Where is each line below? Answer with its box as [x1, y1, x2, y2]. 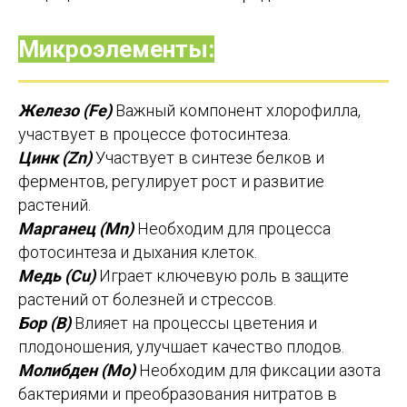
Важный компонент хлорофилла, [115, 101, 361, 121]
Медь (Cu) [18, 266, 95, 286]
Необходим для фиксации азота [135, 361, 381, 381]
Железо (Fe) [18, 101, 115, 121]
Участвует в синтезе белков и [95, 148, 324, 168]
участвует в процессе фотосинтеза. [18, 124, 291, 144]
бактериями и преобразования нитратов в [18, 384, 337, 404]
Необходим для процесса [137, 219, 331, 239]
